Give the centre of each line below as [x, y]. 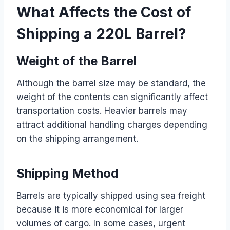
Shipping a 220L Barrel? [101, 34]
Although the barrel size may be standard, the [111, 83]
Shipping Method [68, 173]
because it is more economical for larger [100, 209]
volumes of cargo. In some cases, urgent [101, 223]
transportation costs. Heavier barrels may [102, 111]
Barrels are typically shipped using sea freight [111, 195]
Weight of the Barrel [76, 61]
